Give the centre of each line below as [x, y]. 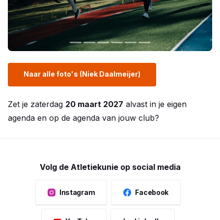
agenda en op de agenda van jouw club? [83, 118]
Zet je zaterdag [37, 104]
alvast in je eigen [155, 104]
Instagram [77, 192]
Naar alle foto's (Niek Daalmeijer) [82, 74]
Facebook [152, 192]
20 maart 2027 [94, 104]
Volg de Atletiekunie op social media [110, 167]
